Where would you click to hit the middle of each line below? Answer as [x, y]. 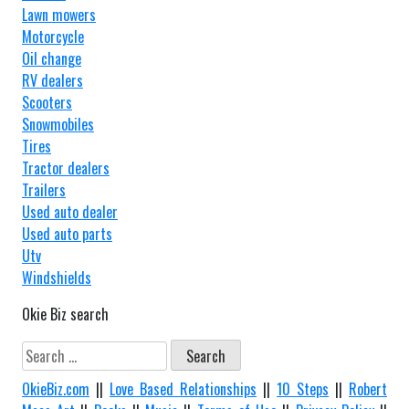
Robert [368, 389]
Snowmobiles [58, 124]
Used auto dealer [70, 211]
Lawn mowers [59, 14]
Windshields [57, 277]
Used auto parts [67, 233]
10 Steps [303, 389]
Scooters [47, 102]
